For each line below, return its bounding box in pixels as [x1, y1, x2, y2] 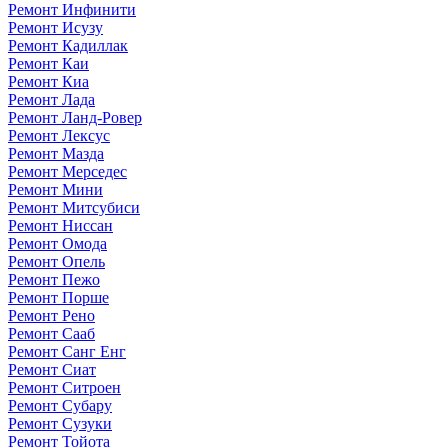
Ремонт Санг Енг [8, 342, 126, 360]
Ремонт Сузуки [8, 414, 112, 432]
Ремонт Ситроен [8, 378, 121, 396]
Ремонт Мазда [8, 144, 104, 162]
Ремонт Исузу [8, 18, 103, 36]
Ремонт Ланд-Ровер [8, 108, 142, 126]
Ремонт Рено [8, 306, 95, 324]
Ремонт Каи [8, 54, 89, 72]
